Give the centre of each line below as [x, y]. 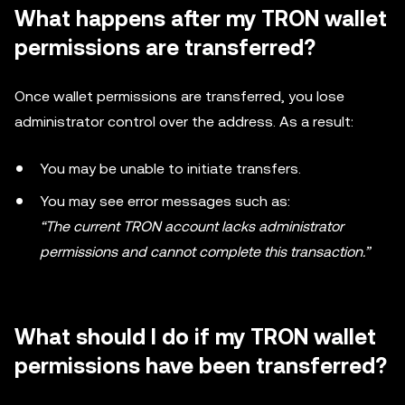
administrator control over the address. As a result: [184, 122]
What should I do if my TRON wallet [195, 337]
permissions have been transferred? [201, 366]
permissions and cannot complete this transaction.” [205, 252]
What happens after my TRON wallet [201, 19]
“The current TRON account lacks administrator [192, 226]
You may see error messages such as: [165, 201]
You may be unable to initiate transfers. [170, 169]
